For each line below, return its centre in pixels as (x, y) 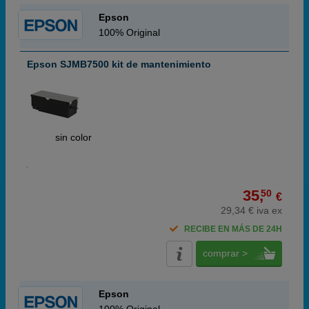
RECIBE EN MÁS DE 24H (233, 229)
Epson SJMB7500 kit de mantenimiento (119, 64)
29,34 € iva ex (251, 210)
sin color (73, 137)
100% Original (129, 32)
